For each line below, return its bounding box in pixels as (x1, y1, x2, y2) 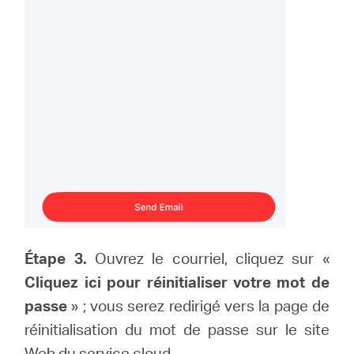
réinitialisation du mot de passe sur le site (24, 319, 330, 340)
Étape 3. (24, 248, 87, 269)
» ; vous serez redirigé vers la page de (67, 296, 330, 316)
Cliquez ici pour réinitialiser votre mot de (24, 272, 330, 292)
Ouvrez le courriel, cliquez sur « (86, 248, 330, 269)
